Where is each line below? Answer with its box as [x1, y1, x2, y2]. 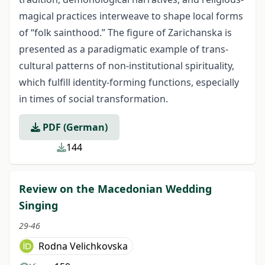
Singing [19, 198, 58, 212]
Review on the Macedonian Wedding [19, 182, 212, 196]
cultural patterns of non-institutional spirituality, [19, 59, 234, 72]
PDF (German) [40, 121, 108, 134]
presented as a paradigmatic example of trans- [19, 43, 228, 56]
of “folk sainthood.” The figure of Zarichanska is [19, 26, 232, 39]
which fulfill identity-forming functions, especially [19, 76, 239, 89]
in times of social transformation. [19, 92, 168, 105]
